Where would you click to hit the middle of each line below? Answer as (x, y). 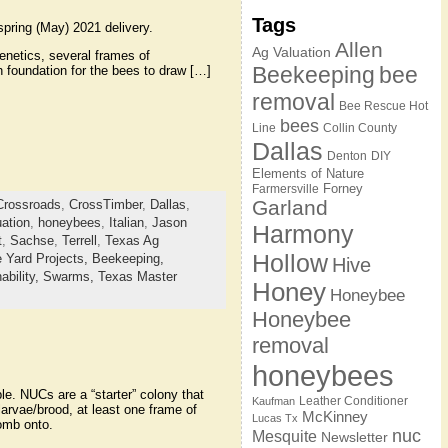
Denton (346, 156)
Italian (126, 222)
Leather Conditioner (353, 401)
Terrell (79, 240)
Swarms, (70, 276)
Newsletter (354, 437)
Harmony (302, 234)
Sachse (31, 240)
